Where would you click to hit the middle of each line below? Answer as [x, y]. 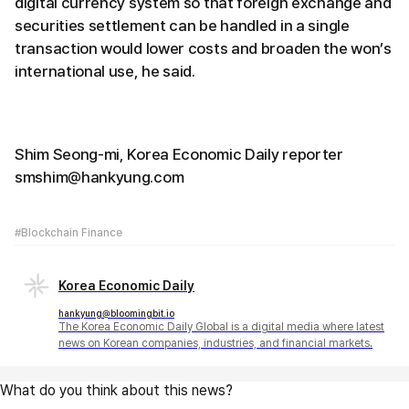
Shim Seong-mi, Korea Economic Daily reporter [179, 154]
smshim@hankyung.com [100, 177]
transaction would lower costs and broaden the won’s [203, 48]
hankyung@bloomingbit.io [116, 313]
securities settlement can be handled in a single [182, 25]
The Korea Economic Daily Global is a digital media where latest [221, 326]
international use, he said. [105, 71]
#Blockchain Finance [68, 232]
